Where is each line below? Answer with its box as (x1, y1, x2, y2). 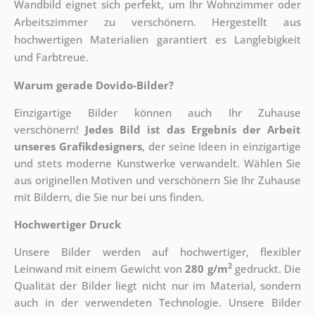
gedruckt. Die (231, 262, 302, 276)
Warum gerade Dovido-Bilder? (13, 78, 174, 93)
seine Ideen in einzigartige (168, 139, 302, 154)
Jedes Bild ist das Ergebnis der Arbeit (85, 122, 302, 137)
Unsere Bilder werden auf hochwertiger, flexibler (13, 245, 302, 259)
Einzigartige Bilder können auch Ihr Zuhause (13, 105, 302, 120)
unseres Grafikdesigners (13, 139, 142, 154)
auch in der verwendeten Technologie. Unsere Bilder (13, 295, 302, 310)
